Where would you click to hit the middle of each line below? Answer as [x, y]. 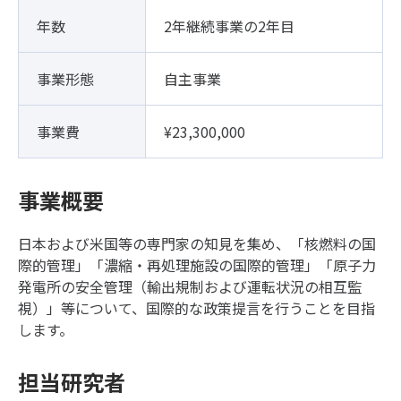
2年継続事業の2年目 [229, 26]
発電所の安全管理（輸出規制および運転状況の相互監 [190, 286]
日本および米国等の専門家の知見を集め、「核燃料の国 [197, 243]
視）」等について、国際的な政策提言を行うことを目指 [196, 307]
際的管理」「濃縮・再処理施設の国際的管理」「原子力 [197, 264]
